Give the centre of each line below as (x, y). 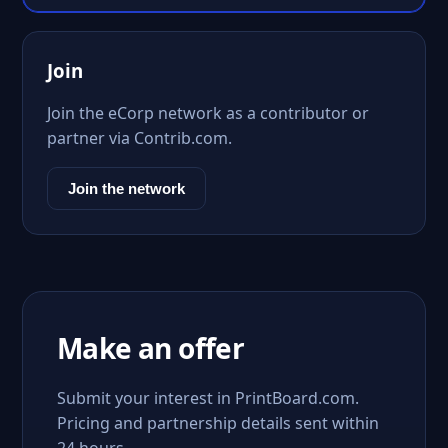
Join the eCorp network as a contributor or (208, 113)
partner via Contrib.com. (139, 138)
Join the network (126, 188)
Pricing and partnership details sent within (218, 423)
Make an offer (151, 348)
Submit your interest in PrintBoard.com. (208, 398)
